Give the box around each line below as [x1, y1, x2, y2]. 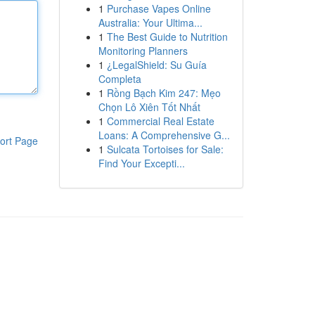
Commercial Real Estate [106, 114, 214, 128]
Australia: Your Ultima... [98, 15, 202, 30]
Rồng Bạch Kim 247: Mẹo [106, 86, 221, 100]
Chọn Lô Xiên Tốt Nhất [98, 100, 200, 114]
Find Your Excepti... [98, 156, 185, 170]
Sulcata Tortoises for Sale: [106, 142, 224, 156]
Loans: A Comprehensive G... [98, 128, 230, 142]
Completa [98, 72, 141, 86]
